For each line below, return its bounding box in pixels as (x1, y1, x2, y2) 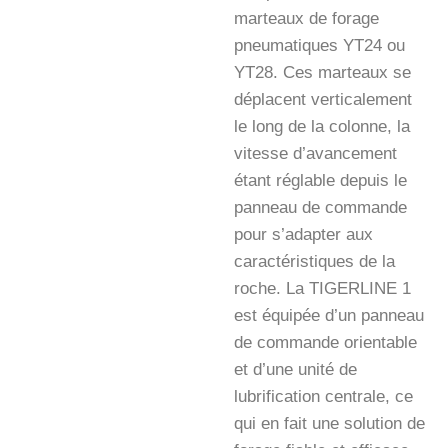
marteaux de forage (234, 9, 379, 29)
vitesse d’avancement (234, 144, 397, 164)
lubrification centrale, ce (234, 387, 413, 407)
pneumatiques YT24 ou (234, 36, 405, 56)
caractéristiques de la (234, 252, 395, 272)
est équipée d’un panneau (234, 306, 424, 326)
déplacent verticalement (234, 90, 412, 110)
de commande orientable (234, 333, 417, 353)
